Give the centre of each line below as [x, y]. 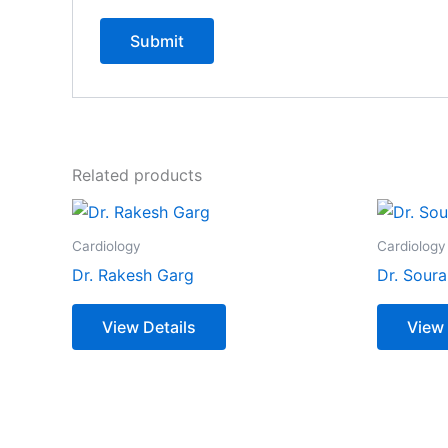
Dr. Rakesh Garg [133, 274]
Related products [137, 174]
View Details [149, 326]
